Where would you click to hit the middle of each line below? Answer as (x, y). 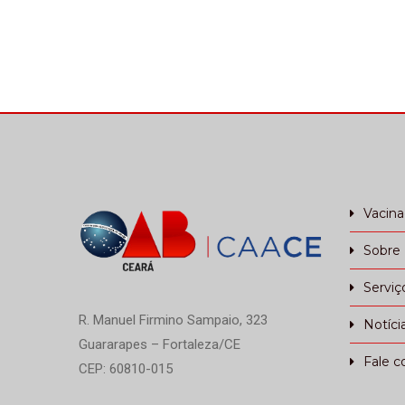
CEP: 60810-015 (126, 369)
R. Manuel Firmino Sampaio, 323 (173, 320)
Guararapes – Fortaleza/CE (160, 344)
